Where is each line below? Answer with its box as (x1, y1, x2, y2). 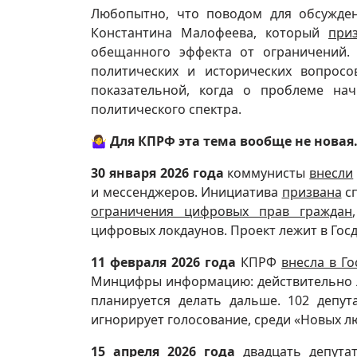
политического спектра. (91, 100, 241, 118)
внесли (309, 163, 354, 182)
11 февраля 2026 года (91, 253, 236, 271)
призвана (281, 182, 342, 201)
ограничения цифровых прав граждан (91, 202, 353, 220)
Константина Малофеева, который (91, 23, 328, 41)
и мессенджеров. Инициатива (91, 182, 282, 201)
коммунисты (223, 163, 310, 182)
